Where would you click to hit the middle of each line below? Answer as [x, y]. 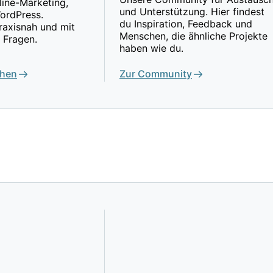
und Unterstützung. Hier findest [192, 12]
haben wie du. [151, 48]
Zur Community [156, 74]
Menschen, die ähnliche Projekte [193, 36]
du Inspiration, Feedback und [186, 24]
